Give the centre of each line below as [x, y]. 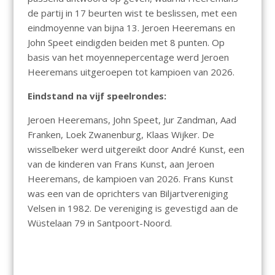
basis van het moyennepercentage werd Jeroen [128, 57]
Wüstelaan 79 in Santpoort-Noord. [99, 223]
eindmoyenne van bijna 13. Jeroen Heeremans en [131, 28]
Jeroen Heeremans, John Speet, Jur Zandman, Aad [132, 120]
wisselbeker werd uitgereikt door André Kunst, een [136, 149]
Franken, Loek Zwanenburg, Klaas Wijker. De [121, 135]
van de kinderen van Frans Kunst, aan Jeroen [121, 164]
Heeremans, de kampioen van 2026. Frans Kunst [130, 179]
